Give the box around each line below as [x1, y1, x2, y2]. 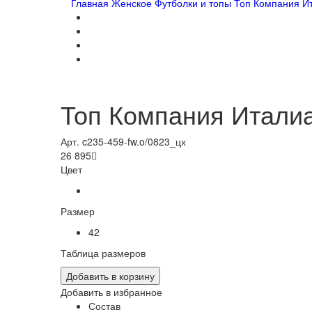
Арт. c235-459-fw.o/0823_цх [61, 134, 186, 149]
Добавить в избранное [61, 285, 162, 299]
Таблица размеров [61, 246, 146, 260]
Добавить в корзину [66, 269, 155, 283]
